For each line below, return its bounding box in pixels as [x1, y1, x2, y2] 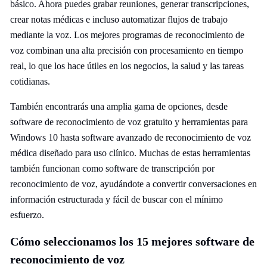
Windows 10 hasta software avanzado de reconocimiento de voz [10, 132, 251, 142]
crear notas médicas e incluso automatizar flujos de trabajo [10, 14, 228, 24]
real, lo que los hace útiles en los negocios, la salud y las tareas [10, 61, 244, 71]
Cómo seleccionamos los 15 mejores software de [10, 235, 254, 248]
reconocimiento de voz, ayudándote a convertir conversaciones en [10, 179, 257, 189]
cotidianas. [10, 76, 52, 86]
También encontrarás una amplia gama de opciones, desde [10, 101, 228, 111]
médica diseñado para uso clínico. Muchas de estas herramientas [10, 148, 250, 158]
